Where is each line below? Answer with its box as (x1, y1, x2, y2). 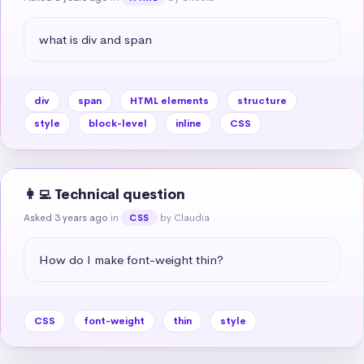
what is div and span (39, 31, 152, 47)
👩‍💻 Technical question (24, 185, 185, 203)
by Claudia (159, 210, 210, 224)
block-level (89, 116, 147, 130)
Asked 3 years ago (24, 210, 108, 224)
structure (237, 93, 287, 107)
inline (175, 116, 201, 130)
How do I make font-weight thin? (39, 251, 223, 267)
